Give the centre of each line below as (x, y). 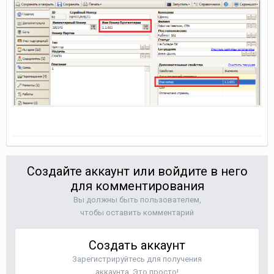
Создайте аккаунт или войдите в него (137, 171)
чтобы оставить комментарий (137, 213)
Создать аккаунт (137, 245)
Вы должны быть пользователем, (137, 200)
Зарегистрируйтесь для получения (137, 259)
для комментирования (137, 186)
